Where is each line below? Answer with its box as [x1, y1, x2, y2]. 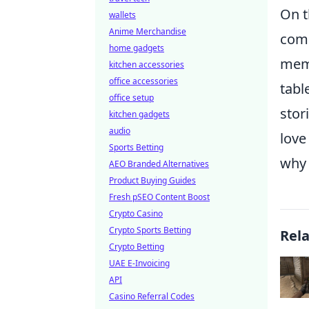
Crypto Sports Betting [109, 224, 191, 236]
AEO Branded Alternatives [109, 158, 209, 170]
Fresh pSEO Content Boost [109, 191, 210, 203]
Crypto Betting [109, 241, 164, 252]
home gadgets [109, 42, 164, 54]
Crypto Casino [109, 208, 163, 219]
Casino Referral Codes [109, 290, 195, 302]
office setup [109, 92, 154, 103]
